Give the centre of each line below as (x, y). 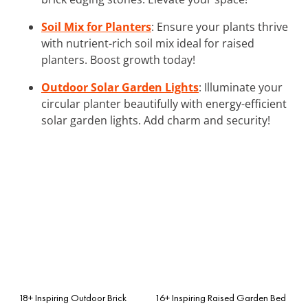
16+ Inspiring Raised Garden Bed (220, 297)
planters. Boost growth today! (118, 59)
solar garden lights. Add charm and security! (156, 120)
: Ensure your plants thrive (220, 26)
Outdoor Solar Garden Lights (120, 87)
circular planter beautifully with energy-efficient (164, 103)
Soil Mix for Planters (96, 26)
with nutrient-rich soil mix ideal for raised (148, 43)
